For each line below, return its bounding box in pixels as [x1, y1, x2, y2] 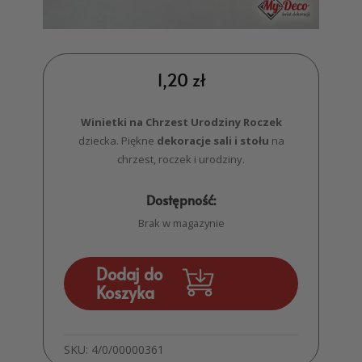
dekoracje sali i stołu [156, 133, 269, 149]
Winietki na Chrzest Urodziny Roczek [80, 115, 282, 130]
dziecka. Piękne [78, 133, 157, 149]
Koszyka [96, 281, 155, 305]
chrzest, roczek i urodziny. [117, 152, 245, 167]
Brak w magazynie [137, 216, 225, 231]
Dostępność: [146, 191, 216, 209]
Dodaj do [96, 263, 163, 286]
